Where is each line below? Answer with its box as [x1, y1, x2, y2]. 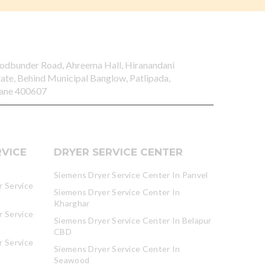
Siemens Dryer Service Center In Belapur [54, 215, 212, 225]
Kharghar [54, 198, 90, 208]
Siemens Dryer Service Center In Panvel [54, 170, 208, 180]
